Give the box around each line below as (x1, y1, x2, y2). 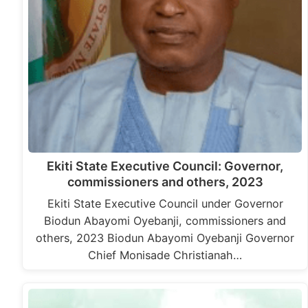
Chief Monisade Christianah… (88, 248, 243, 263)
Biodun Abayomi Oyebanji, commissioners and (44, 214, 287, 228)
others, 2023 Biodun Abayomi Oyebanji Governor (36, 231, 295, 245)
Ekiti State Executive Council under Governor (47, 197, 283, 211)
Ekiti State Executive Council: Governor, (47, 159, 284, 174)
